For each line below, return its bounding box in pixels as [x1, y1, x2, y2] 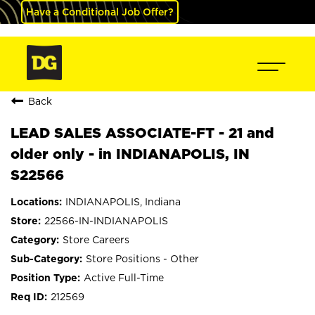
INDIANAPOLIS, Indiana [65, 196, 181, 207]
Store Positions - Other [86, 253, 199, 264]
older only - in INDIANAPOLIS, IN [11, 146, 250, 162]
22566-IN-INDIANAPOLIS [44, 215, 168, 226]
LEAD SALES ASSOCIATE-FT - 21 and [11, 124, 274, 141]
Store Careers [63, 234, 129, 245]
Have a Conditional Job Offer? [26, 6, 174, 17]
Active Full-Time [84, 272, 164, 283]
